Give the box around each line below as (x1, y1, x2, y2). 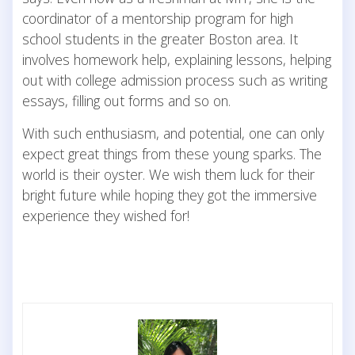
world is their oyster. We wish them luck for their (22, 164, 315, 184)
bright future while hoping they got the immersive (22, 185, 317, 204)
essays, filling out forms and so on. (22, 90, 231, 110)
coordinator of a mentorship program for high (22, 8, 293, 28)
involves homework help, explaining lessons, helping (22, 49, 331, 69)
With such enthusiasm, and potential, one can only (22, 123, 324, 143)
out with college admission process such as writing (22, 70, 327, 90)
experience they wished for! (22, 205, 189, 225)
